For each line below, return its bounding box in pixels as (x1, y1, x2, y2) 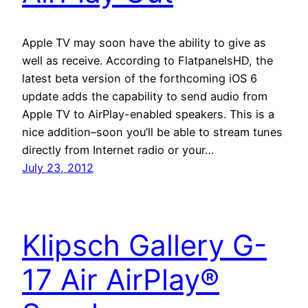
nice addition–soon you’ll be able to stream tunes (22, 124, 283, 139)
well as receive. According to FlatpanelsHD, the (22, 53, 273, 67)
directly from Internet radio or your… (22, 142, 214, 157)
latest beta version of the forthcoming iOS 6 (22, 71, 257, 85)
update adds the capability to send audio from (22, 89, 267, 103)
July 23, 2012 (22, 160, 93, 175)
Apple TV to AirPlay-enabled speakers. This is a (22, 107, 274, 121)
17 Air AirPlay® (22, 261, 219, 297)
